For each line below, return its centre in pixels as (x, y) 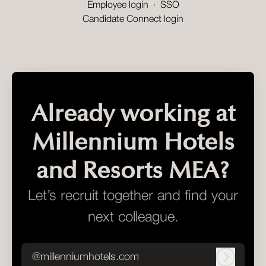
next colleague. (133, 218)
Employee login (118, 6)
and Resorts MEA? (133, 172)
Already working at (133, 115)
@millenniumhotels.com (85, 257)
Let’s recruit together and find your (133, 197)
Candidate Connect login (133, 20)
